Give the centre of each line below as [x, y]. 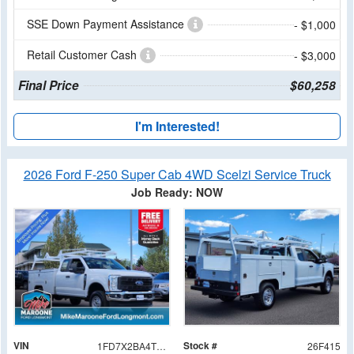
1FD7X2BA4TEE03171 [161, 345]
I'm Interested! [177, 126]
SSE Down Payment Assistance [107, 23]
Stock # [200, 345]
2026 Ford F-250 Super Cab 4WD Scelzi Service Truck [177, 174]
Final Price [48, 85]
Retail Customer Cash [83, 54]
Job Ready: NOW [177, 192]
